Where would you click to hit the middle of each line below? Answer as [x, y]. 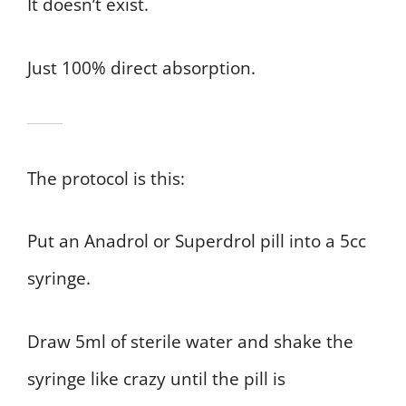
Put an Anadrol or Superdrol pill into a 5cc [197, 242]
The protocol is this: [106, 178]
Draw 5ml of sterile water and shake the [190, 341]
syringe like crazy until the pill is [156, 378]
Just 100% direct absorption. [141, 68]
